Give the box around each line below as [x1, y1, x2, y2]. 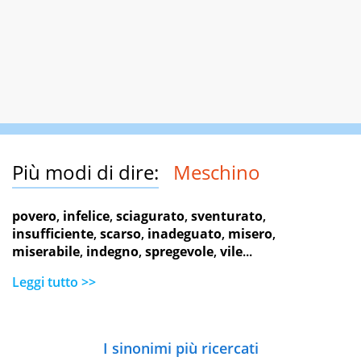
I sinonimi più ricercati [102, 338, 259, 359]
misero [228, 225, 272, 243]
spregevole [145, 243, 214, 261]
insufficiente [12, 225, 93, 243]
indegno [86, 243, 139, 261]
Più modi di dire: [12, 159, 159, 186]
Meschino [173, 159, 260, 186]
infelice [63, 207, 110, 226]
